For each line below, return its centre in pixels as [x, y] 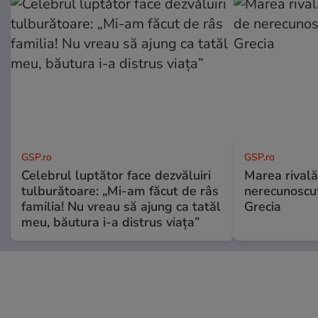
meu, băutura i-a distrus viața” [110, 222]
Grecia [262, 206]
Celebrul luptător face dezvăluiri [116, 175]
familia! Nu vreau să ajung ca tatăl [121, 206]
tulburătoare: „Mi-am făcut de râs [120, 191]
